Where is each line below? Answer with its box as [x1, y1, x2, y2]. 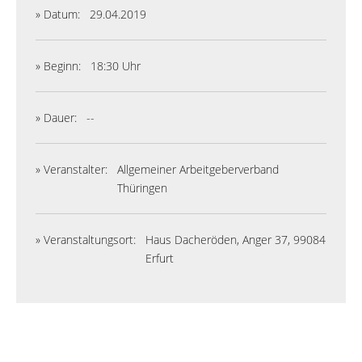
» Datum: [36, 6, 80, 22]
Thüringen [117, 180, 167, 196]
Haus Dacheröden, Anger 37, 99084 [145, 232, 326, 247]
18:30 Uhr [90, 58, 141, 74]
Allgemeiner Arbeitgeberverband [117, 162, 279, 177]
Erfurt [145, 250, 174, 266]
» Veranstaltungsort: [36, 232, 136, 247]
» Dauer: [36, 110, 77, 125]
